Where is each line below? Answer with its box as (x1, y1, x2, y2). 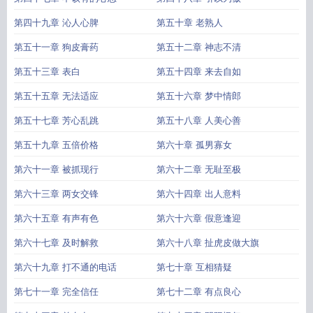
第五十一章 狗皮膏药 (14, 42, 99, 52)
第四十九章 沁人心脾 (14, 17, 99, 28)
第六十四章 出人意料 (156, 189, 241, 199)
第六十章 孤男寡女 (156, 140, 232, 150)
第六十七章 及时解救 (14, 238, 99, 248)
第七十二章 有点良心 (156, 286, 241, 297)
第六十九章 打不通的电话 (14, 262, 117, 272)
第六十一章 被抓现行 (14, 164, 99, 175)
